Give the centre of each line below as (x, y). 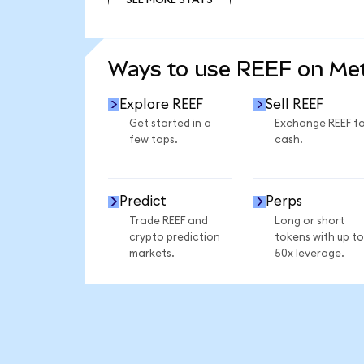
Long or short (309, 221)
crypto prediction (174, 237)
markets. (152, 253)
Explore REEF (162, 104)
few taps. (153, 140)
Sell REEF (294, 104)
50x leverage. (309, 253)
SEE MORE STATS (169, 35)
